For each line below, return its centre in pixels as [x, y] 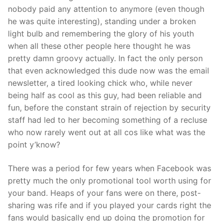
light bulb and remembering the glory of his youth [101, 34]
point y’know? [34, 145]
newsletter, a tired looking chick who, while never [100, 83]
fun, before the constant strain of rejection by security [109, 108]
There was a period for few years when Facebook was [110, 168]
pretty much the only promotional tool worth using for [110, 180]
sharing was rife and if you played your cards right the [110, 205]
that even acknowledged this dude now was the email [109, 71]
